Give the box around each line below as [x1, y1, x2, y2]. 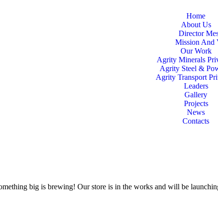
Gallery [184, 91, 207, 99]
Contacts [182, 117, 209, 125]
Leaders [183, 82, 208, 90]
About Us [181, 20, 211, 29]
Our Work [180, 47, 212, 55]
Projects [183, 99, 208, 108]
